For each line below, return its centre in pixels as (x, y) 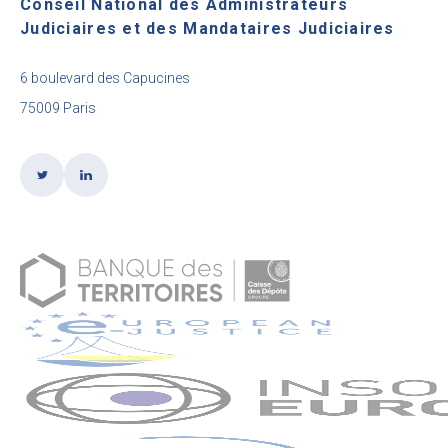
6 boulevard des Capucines (105, 78)
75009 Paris (58, 108)
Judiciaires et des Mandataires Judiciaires (207, 28)
